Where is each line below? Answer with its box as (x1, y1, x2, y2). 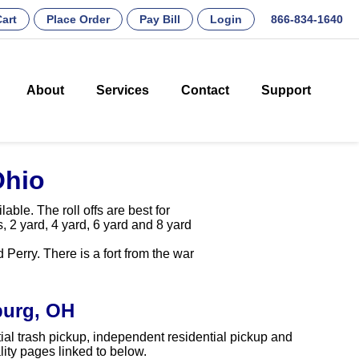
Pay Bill (139, 13, 180, 26)
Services (96, 83, 149, 98)
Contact (181, 83, 229, 98)
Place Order (46, 13, 110, 26)
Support (261, 83, 311, 98)
